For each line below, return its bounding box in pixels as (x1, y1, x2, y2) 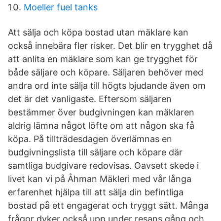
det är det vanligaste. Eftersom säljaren (8, 94, 172, 104)
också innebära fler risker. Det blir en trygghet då (8, 40, 213, 51)
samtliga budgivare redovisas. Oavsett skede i (8, 160, 199, 171)
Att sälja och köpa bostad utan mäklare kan (8, 27, 188, 37)
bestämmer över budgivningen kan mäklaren (8, 107, 194, 117)
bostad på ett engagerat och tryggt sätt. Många (8, 200, 209, 211)
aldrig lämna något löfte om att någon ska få (8, 120, 194, 131)
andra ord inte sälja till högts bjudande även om (8, 80, 206, 91)
